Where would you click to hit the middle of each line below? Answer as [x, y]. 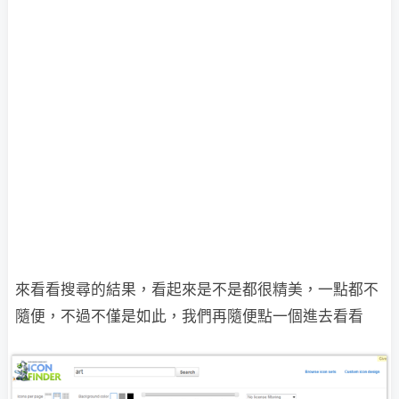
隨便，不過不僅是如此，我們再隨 [129, 316]
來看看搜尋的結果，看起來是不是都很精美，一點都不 [197, 289]
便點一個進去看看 [303, 316]
